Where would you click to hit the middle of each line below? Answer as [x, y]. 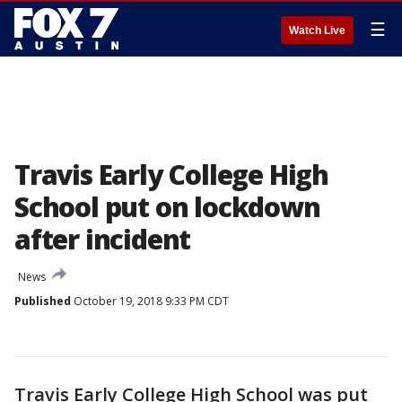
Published [43, 301]
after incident [103, 239]
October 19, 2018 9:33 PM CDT [150, 301]
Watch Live [317, 31]
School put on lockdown [167, 207]
